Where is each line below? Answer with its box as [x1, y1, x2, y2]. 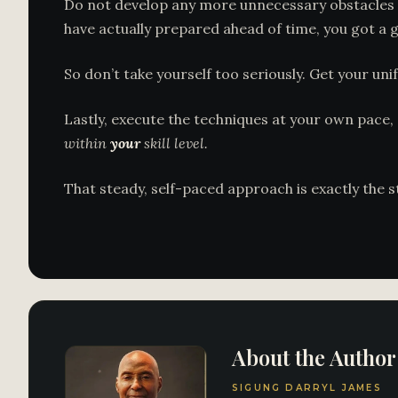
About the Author [232, 343, 396, 371]
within [64, 134, 110, 152]
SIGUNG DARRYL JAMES [232, 382, 382, 394]
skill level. [140, 134, 208, 152]
